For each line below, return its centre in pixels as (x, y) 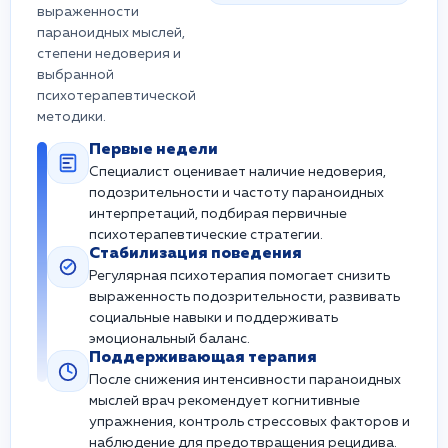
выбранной (75, 75)
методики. (71, 117)
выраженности (88, 12)
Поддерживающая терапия (203, 358)
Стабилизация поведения (195, 254)
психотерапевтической (116, 96)
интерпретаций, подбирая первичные (218, 214)
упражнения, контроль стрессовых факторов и (249, 422)
